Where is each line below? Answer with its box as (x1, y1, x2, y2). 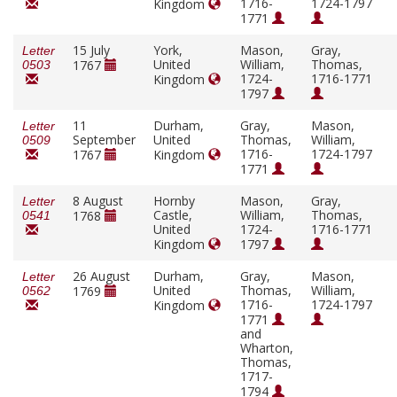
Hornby (153, 192, 195, 210)
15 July (73, 42, 110, 59)
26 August (73, 268, 130, 285)
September (73, 131, 136, 149)
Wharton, (240, 339, 293, 357)
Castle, (153, 206, 192, 224)
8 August (73, 192, 123, 210)
